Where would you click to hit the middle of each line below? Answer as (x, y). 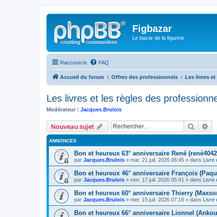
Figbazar (152, 29)
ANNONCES (63, 141)
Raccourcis (74, 62)
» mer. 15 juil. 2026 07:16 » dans (164, 200)
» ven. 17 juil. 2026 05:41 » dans (164, 180)
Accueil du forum (82, 77)
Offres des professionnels (145, 77)
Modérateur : (63, 109)
